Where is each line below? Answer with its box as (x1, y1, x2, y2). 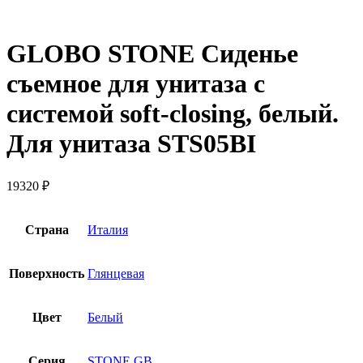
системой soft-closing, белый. (6, 99, 339, 129)
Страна (24, 222, 69, 237)
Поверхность (9, 266, 84, 280)
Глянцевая (88, 266, 144, 280)
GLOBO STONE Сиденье (6, 39, 298, 69)
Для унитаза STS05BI (6, 129, 256, 159)
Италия (88, 222, 128, 237)
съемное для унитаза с (6, 69, 265, 99)
